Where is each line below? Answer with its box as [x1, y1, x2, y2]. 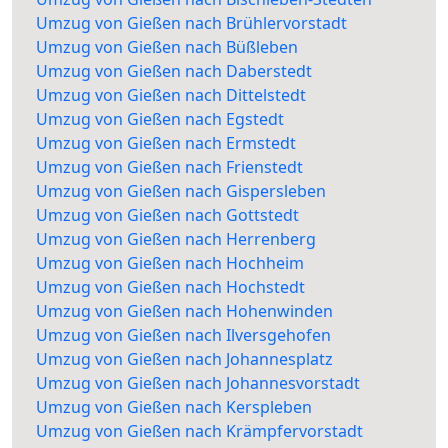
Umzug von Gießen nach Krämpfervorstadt [36, 420, 363, 443]
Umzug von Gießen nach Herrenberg [36, 228, 316, 251]
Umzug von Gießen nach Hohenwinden [36, 300, 333, 323]
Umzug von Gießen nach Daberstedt [36, 60, 312, 83]
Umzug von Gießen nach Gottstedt [36, 204, 299, 227]
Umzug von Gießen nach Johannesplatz [36, 348, 333, 371]
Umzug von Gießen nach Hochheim [36, 252, 304, 275]
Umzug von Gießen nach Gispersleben [36, 180, 326, 203]
